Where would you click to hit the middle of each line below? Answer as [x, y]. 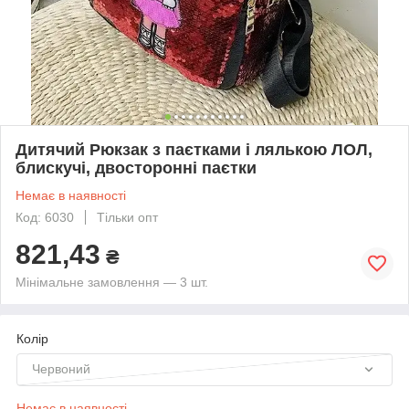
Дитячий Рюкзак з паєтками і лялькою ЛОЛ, [194, 149]
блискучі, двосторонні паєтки [136, 168]
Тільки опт [127, 217]
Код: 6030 [45, 217]
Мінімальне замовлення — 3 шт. [112, 282]
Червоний [61, 368]
